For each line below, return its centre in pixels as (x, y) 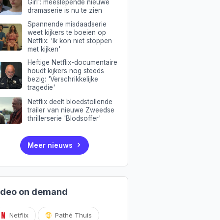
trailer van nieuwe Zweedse (71, 110)
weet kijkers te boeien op (67, 33)
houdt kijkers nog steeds (66, 71)
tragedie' (41, 88)
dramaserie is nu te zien (65, 10)
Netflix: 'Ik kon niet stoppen (69, 41)
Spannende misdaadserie (67, 24)
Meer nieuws (50, 145)
